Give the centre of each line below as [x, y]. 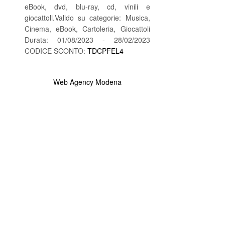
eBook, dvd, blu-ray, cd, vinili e [87, 6]
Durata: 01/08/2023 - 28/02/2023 [87, 39]
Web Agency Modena [87, 82]
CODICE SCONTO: [56, 50]
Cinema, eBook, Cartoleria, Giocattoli [87, 28]
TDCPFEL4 [105, 50]
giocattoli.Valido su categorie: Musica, [87, 17]
